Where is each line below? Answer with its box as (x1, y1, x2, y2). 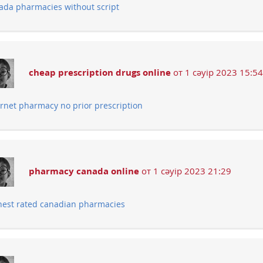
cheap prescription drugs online (29, 66, 171, 79)
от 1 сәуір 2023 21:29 (139, 165, 231, 177)
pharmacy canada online (29, 165, 139, 177)
